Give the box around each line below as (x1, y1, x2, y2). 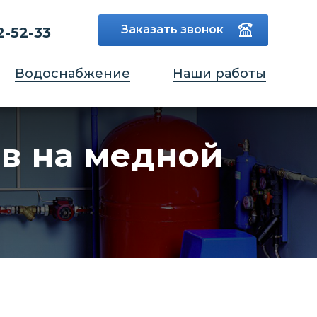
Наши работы (172, 66, 266, 81)
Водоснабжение (15, 66, 131, 81)
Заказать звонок (121, 23, 224, 36)
